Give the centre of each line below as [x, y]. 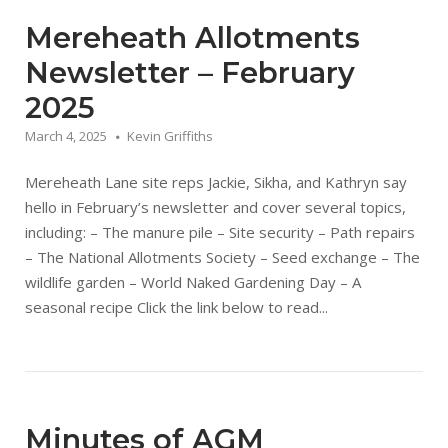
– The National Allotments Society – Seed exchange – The [222, 257]
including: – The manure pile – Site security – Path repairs [220, 232]
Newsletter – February [190, 73]
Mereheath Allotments [192, 38]
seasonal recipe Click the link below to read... [176, 307]
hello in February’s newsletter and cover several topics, [215, 207]
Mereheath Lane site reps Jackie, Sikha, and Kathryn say [216, 182]
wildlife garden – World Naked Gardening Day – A [193, 282]
